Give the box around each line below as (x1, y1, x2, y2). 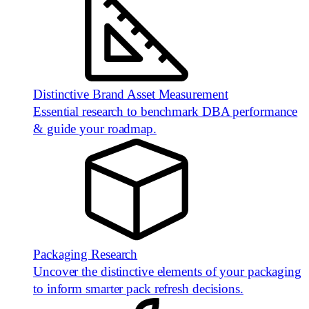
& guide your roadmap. (33, 121, 157, 136)
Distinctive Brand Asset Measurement (33, 87, 228, 101)
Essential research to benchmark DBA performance (33, 104, 298, 119)
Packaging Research (33, 247, 138, 261)
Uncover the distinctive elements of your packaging (33, 264, 301, 279)
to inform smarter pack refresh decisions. (33, 281, 243, 296)
